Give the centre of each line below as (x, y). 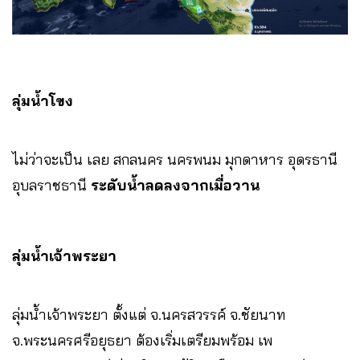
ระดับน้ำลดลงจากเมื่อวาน (175, 185)
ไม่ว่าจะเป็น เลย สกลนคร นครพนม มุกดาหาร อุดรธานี (175, 159)
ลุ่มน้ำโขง (43, 100)
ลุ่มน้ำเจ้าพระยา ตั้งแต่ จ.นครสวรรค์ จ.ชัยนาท (149, 314)
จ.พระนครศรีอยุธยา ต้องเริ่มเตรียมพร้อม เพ (142, 340)
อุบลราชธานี (51, 185)
